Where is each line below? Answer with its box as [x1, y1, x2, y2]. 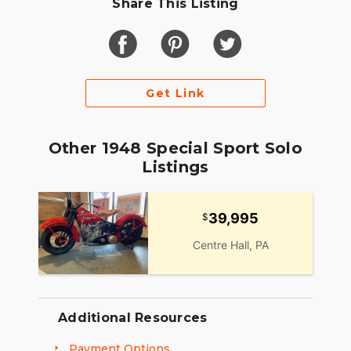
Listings [142, 157, 209, 177]
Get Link [146, 86, 205, 101]
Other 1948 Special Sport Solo [48, 139, 303, 158]
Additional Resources [58, 310, 208, 326]
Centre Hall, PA [192, 238, 269, 252]
